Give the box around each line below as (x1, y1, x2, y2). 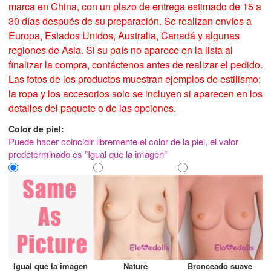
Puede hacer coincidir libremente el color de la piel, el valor (8, 135, 238, 148)
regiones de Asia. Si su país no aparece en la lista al (8, 43, 233, 57)
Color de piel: (8, 123, 64, 135)
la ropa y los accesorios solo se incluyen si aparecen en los (8, 87, 263, 100)
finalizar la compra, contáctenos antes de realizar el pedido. (8, 57, 263, 71)
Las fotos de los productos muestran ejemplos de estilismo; (8, 72, 261, 86)
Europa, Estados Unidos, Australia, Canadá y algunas (8, 28, 240, 42)
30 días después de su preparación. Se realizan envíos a (8, 14, 252, 28)
